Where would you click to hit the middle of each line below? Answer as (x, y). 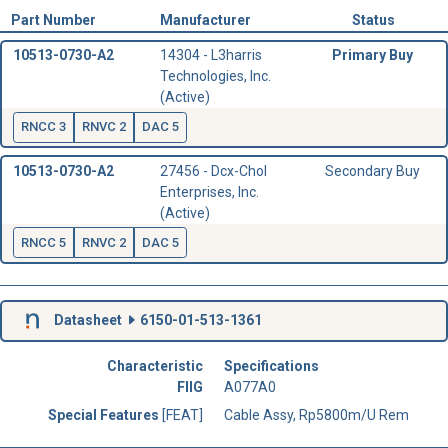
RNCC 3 (43, 127)
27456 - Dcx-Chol (213, 170)
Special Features (105, 414)
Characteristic (155, 365)
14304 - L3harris (210, 55)
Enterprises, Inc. (209, 191)
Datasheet (87, 319)
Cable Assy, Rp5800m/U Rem (316, 414)
